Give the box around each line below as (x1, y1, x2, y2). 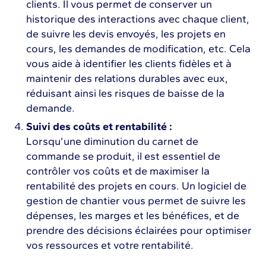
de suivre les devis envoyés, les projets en (26, 27, 226, 41)
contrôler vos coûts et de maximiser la (26, 164, 210, 178)
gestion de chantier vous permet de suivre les (26, 194, 246, 208)
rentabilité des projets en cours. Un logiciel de (26, 179, 246, 193)
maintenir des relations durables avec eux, (26, 72, 228, 85)
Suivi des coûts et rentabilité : (26, 120, 172, 134)
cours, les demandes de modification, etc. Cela (26, 42, 251, 56)
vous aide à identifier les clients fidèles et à (26, 57, 232, 71)
